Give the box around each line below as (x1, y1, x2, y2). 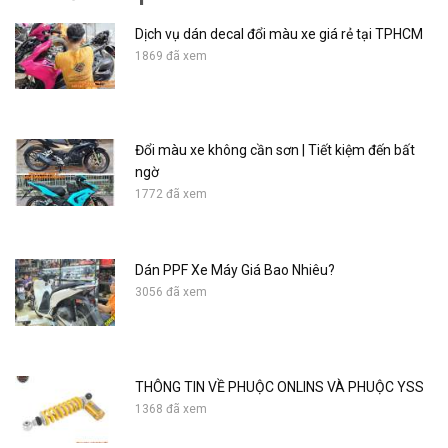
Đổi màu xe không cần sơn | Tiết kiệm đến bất (135, 142, 415, 159)
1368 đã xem (135, 402, 207, 417)
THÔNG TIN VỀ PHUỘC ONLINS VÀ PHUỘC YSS (135, 379, 424, 396)
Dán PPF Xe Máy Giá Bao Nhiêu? (135, 262, 335, 279)
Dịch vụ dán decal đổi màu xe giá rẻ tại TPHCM (135, 25, 423, 42)
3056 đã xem (135, 285, 207, 300)
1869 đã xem (135, 48, 207, 63)
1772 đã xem (135, 187, 207, 202)
